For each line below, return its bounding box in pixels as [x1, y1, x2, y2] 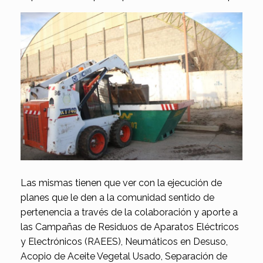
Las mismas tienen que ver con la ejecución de [21, 177, 222, 188]
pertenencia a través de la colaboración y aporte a [21, 206, 238, 218]
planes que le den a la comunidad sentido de [21, 191, 214, 203]
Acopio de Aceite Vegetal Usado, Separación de [21, 250, 227, 262]
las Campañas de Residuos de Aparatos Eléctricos [21, 221, 239, 232]
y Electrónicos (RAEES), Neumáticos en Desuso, [21, 235, 228, 247]
